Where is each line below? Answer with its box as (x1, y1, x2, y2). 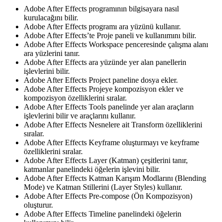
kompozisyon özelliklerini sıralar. (24, 93, 127, 102)
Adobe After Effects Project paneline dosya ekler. (24, 75, 178, 84)
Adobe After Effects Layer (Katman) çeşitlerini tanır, (24, 156, 188, 165)
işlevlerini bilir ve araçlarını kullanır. (24, 111, 136, 120)
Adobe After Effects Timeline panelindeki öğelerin (24, 209, 181, 218)
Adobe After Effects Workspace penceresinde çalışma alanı (24, 40, 208, 49)
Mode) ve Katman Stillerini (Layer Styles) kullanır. (24, 182, 184, 191)
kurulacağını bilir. (24, 13, 78, 22)
